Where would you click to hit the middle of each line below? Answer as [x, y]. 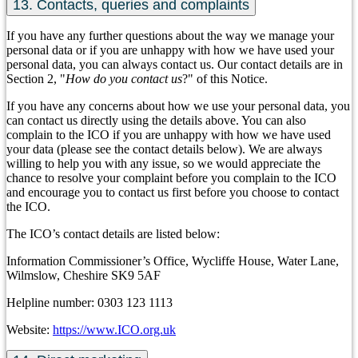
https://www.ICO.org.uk [114, 329]
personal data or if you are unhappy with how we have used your [170, 50]
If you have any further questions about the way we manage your [170, 35]
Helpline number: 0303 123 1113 [89, 302]
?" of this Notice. [225, 78]
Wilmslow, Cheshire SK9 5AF [84, 275]
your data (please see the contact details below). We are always [164, 149]
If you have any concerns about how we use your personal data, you [178, 105]
